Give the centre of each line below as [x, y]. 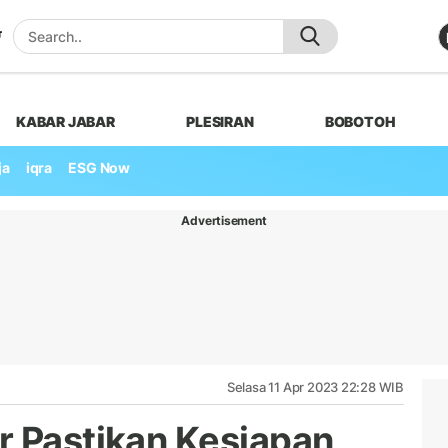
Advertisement [224, 220]
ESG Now [99, 168]
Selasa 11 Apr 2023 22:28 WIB [315, 386]
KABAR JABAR [65, 121]
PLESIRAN [220, 121]
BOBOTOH [360, 121]
